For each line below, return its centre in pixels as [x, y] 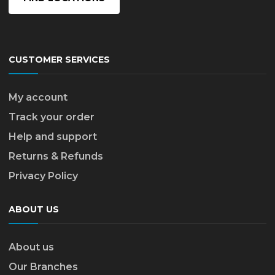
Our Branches [43, 267]
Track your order [52, 117]
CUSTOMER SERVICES [59, 60]
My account [38, 98]
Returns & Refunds [56, 157]
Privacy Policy [43, 176]
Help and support [53, 137]
